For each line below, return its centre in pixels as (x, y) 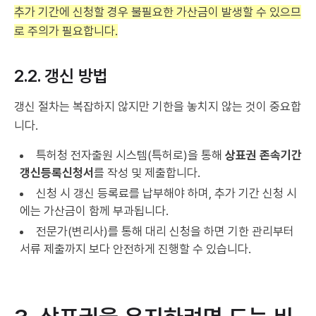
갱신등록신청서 (57, 173)
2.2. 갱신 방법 (61, 76)
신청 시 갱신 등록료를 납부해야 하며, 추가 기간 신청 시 (166, 194)
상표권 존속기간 (263, 156)
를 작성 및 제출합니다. (147, 173)
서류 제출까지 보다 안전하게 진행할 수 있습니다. (135, 249)
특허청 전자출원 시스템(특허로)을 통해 (130, 156)
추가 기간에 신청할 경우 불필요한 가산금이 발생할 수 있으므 (158, 12)
